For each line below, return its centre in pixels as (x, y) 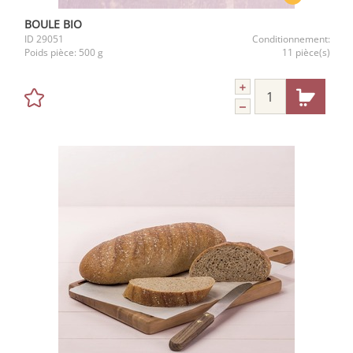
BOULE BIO (53, 24)
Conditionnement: (291, 39)
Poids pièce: (52, 52)
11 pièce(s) (306, 52)
